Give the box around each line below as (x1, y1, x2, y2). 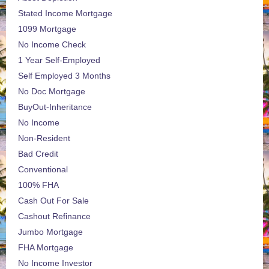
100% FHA (18, 180, 59, 190)
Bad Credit (18, 149, 58, 159)
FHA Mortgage (18, 243, 73, 253)
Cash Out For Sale (18, 196, 89, 206)
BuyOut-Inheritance (18, 102, 92, 112)
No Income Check (18, 40, 86, 50)
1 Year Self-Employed (18, 55, 100, 65)
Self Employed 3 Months (18, 71, 110, 81)
